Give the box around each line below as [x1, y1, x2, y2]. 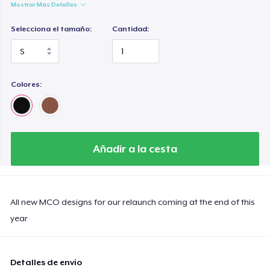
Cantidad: [112, 24, 149, 33]
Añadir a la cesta [93, 142, 177, 155]
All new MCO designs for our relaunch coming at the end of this [10, 196, 256, 207]
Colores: [11, 80, 42, 89]
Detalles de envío [10, 257, 83, 267]
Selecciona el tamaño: [11, 24, 92, 33]
